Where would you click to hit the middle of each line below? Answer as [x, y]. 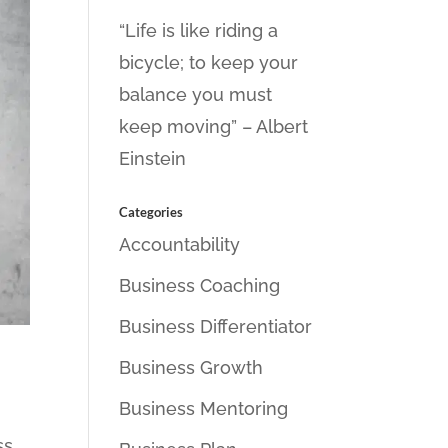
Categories [151, 212]
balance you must [196, 94]
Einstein [153, 158]
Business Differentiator [216, 326]
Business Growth [191, 367]
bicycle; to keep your [209, 62]
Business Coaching [200, 285]
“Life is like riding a [199, 30]
